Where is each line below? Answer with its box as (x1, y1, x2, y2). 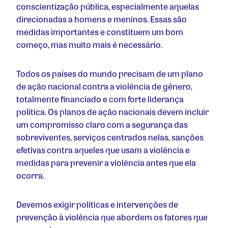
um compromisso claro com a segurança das (16, 119, 188, 131)
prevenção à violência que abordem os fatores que (16, 211, 208, 223)
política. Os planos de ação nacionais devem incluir (16, 106, 209, 118)
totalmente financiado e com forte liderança (16, 93, 184, 105)
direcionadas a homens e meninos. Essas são (16, 13, 187, 25)
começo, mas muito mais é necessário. (16, 39, 164, 51)
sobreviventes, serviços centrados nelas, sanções (16, 131, 204, 144)
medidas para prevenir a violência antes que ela (16, 157, 196, 169)
